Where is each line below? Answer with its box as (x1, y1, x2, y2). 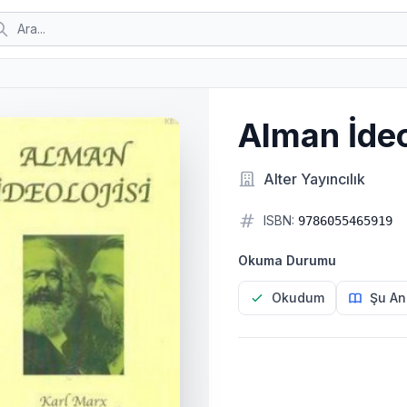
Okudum (271, 290, 324, 305)
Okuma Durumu (237, 253, 336, 268)
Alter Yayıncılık (263, 170, 365, 188)
